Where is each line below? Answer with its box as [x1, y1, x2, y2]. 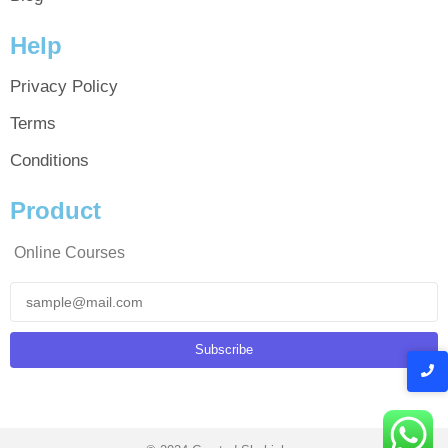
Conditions [10, 150, 89, 170]
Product [10, 196, 101, 224]
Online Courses [10, 243, 125, 261]
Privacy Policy [10, 76, 118, 96]
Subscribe [195, 341, 253, 357]
